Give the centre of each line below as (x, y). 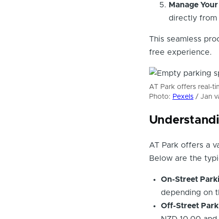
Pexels (183, 97)
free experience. (180, 53)
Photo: (161, 97)
